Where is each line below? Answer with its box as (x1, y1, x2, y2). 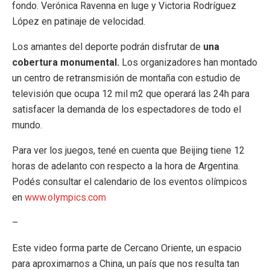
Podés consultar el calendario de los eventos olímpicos (12, 175, 247, 187)
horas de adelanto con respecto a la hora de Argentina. (12, 160, 240, 172)
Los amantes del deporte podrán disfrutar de (12, 40, 203, 52)
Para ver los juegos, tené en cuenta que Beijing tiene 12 (12, 144, 245, 156)
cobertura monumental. (12, 56, 122, 68)
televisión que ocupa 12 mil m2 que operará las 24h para (12, 87, 250, 99)
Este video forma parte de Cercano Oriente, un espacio (12, 242, 242, 254)
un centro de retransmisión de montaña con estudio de (12, 72, 240, 84)
